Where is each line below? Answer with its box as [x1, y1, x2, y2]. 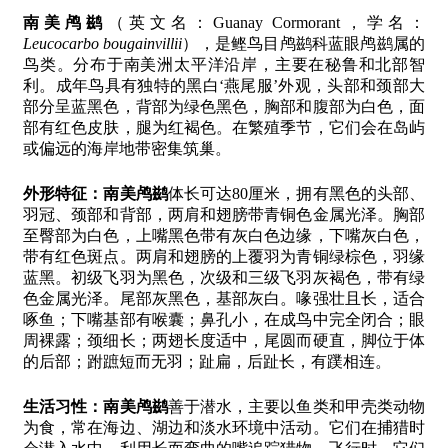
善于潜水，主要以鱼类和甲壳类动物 [167, 398, 426, 416]
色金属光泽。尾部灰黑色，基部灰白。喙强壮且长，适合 [23, 290, 425, 308]
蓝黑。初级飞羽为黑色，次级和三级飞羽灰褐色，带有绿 [23, 269, 425, 287]
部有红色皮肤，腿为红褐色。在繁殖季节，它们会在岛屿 [23, 119, 425, 137]
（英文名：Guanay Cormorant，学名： [107, 14, 426, 32]
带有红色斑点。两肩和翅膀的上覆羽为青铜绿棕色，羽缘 [23, 248, 425, 266]
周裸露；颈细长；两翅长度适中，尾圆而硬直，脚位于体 [23, 332, 425, 350]
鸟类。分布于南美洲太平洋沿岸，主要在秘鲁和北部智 [23, 56, 425, 74]
